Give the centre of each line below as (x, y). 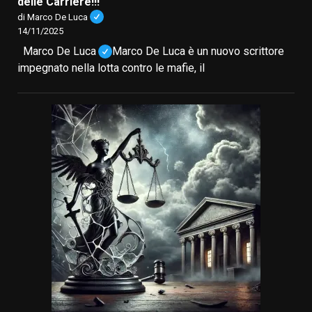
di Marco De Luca (53, 17)
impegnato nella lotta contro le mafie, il (111, 68)
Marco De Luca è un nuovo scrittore (198, 52)
